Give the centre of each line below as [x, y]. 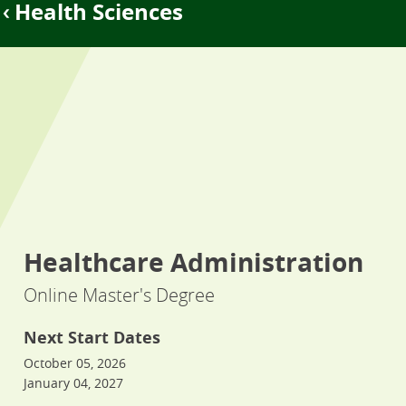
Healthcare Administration [193, 262]
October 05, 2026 [75, 363]
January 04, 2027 [73, 383]
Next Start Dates [92, 338]
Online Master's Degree [119, 295]
